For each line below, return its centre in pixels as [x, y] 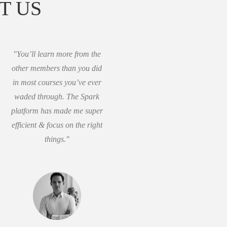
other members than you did [57, 68]
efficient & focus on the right [57, 125]
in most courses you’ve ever [57, 82]
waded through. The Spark [57, 97]
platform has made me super [57, 111]
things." [57, 139]
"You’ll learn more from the [57, 54]
